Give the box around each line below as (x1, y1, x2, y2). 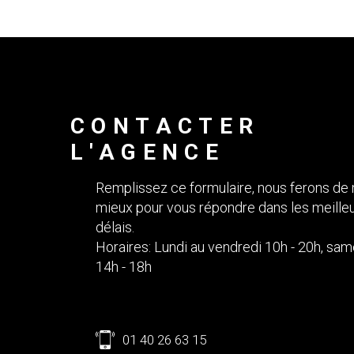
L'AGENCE (70, 138, 225, 165)
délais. (96, 218, 134, 235)
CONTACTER (70, 112, 260, 139)
